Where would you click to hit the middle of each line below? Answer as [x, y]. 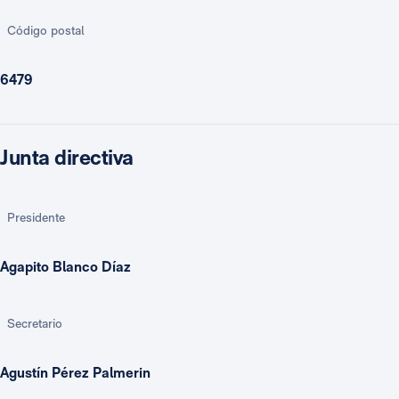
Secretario [35, 323]
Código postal [46, 30]
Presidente [36, 217]
